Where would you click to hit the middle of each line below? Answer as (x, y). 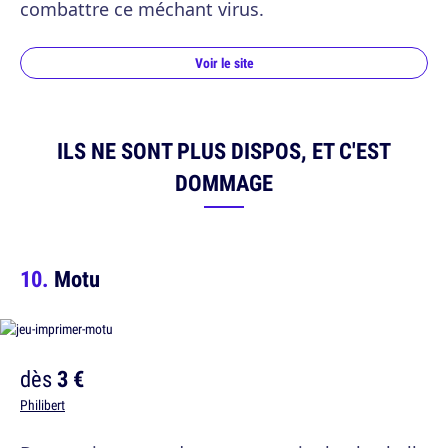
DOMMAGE (224, 182)
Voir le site (224, 62)
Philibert (42, 404)
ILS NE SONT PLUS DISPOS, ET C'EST (224, 150)
